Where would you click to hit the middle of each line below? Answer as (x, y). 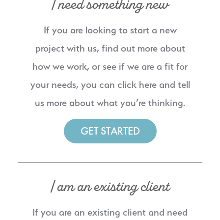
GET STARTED (110, 131)
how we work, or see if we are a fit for (110, 66)
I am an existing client (110, 186)
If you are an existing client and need (110, 212)
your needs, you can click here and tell (110, 84)
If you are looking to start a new (110, 30)
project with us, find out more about (110, 48)
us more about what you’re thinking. (110, 102)
